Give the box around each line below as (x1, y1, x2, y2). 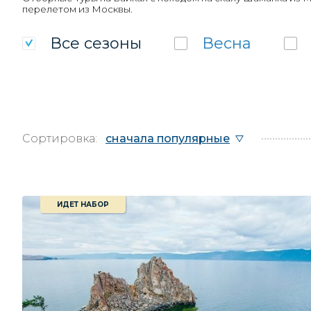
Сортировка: (22, 132, 97, 145)
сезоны (84, 34, 142, 53)
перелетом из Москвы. (22, 3, 133, 15)
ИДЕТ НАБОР (57, 200, 109, 209)
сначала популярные (106, 132, 230, 145)
